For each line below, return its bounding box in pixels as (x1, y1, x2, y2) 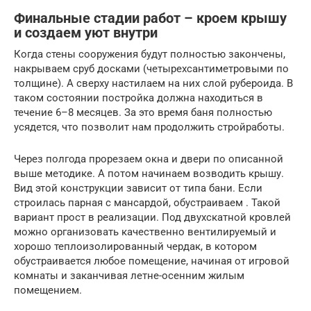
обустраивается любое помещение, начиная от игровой (14, 254, 289, 267)
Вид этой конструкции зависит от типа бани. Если (14, 181, 262, 194)
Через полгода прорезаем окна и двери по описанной (14, 152, 283, 165)
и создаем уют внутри (14, 25, 158, 41)
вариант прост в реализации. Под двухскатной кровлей (14, 210, 291, 224)
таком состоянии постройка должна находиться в (14, 91, 263, 104)
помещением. (14, 283, 82, 296)
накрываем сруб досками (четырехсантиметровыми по (14, 62, 289, 75)
